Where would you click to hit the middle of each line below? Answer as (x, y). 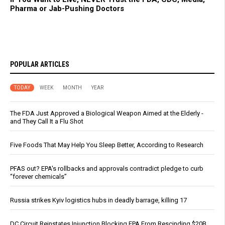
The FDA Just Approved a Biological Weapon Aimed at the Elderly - (107, 114)
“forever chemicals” (38, 177)
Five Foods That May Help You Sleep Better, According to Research (107, 145)
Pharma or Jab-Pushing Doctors (67, 9)
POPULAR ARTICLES (40, 65)
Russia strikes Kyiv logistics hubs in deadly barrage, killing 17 (98, 200)
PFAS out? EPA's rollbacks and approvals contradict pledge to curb (107, 169)
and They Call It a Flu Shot (47, 122)
